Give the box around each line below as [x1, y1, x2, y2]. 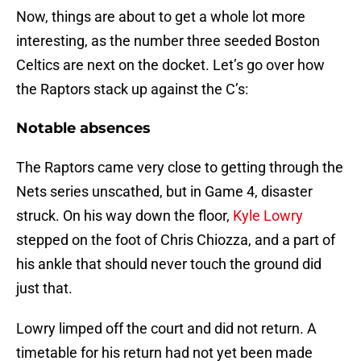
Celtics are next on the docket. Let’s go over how [16, 56, 325, 74]
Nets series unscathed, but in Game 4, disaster [16, 183, 313, 201]
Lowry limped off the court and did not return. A [16, 320, 317, 338]
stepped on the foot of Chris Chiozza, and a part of [16, 231, 335, 249]
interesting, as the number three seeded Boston [16, 32, 320, 50]
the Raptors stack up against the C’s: [16, 81, 248, 98]
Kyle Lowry [233, 207, 303, 225]
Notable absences [16, 119, 151, 138]
